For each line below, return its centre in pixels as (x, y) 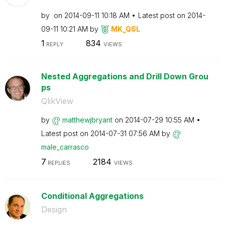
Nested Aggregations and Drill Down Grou (125, 76)
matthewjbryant (87, 120)
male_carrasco (65, 147)
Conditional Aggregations (92, 196)
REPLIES (58, 162)
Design (54, 209)
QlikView (57, 101)
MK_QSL (125, 29)
